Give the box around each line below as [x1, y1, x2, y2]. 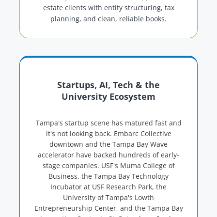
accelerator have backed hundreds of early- [38, 150, 179, 160]
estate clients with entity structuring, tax [43, 3, 174, 13]
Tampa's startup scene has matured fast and [35, 118, 182, 128]
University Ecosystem [62, 91, 155, 103]
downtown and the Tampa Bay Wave [49, 139, 168, 149]
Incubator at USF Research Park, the [50, 182, 167, 192]
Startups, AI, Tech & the [57, 79, 160, 91]
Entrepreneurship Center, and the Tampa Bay [34, 203, 183, 213]
